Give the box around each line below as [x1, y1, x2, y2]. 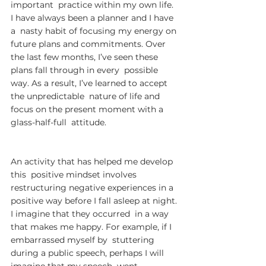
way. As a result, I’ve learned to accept [11, 78, 170, 88]
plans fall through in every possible [11, 65, 160, 75]
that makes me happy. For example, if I [11, 221, 174, 232]
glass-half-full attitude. [11, 117, 106, 128]
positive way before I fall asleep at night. [11, 195, 179, 206]
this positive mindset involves [11, 169, 139, 180]
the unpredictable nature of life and [11, 91, 162, 102]
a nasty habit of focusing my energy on [11, 26, 179, 36]
